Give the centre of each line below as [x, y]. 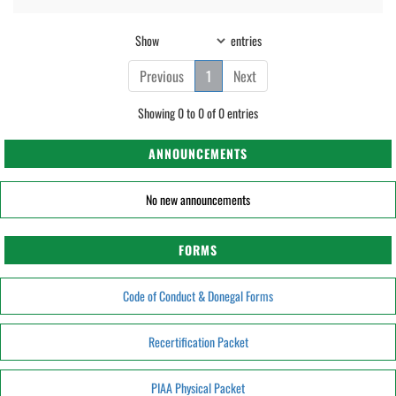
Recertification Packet [198, 342]
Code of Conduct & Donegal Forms [198, 296]
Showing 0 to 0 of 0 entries [198, 113]
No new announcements [198, 199]
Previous [162, 76]
